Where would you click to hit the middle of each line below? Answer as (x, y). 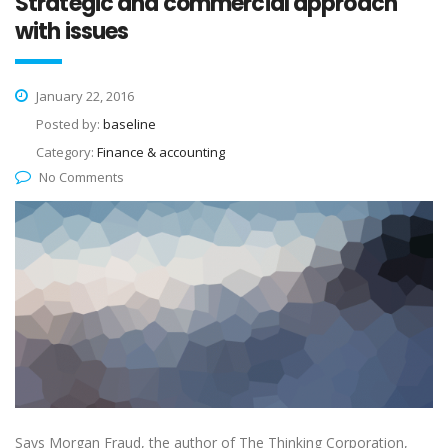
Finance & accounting (161, 152)
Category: (66, 152)
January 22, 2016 (83, 96)
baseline (129, 124)
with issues (72, 32)
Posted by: (69, 124)
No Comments (81, 177)
